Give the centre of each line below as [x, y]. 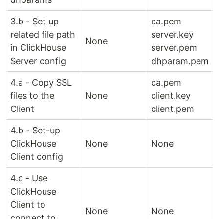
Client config [37, 156]
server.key [172, 34]
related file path [43, 34]
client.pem [173, 109]
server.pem [174, 47]
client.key [171, 95]
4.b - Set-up [35, 130]
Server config [38, 61]
